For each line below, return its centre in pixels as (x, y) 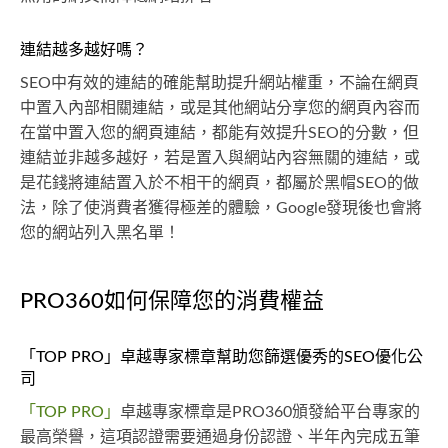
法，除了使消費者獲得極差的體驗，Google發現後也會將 (221, 208)
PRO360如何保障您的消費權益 (172, 301)
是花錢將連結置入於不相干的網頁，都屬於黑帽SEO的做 (219, 183)
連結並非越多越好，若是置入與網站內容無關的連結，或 (220, 158)
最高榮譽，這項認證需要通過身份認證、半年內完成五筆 (220, 437)
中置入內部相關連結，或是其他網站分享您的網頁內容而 (220, 108)
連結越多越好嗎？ (84, 50)
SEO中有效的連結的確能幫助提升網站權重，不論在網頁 (219, 83)
